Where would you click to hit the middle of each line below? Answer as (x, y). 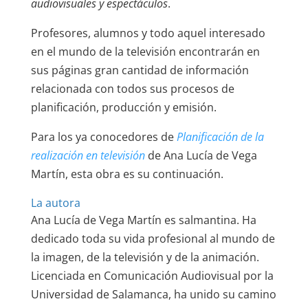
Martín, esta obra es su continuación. (127, 174)
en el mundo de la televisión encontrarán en (145, 51)
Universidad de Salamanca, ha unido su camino (153, 294)
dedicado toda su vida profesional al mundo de (153, 238)
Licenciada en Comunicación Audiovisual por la (152, 275)
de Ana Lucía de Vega (201, 155)
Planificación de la (219, 136)
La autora (55, 202)
